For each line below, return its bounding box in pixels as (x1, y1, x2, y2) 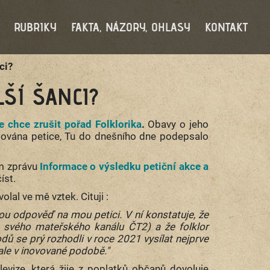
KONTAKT (205, 20, 248, 34)
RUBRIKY (14, 20, 57, 34)
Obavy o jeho (148, 118, 209, 130)
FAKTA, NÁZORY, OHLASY (71, 20, 190, 34)
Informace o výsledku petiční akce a (40, 160, 209, 172)
